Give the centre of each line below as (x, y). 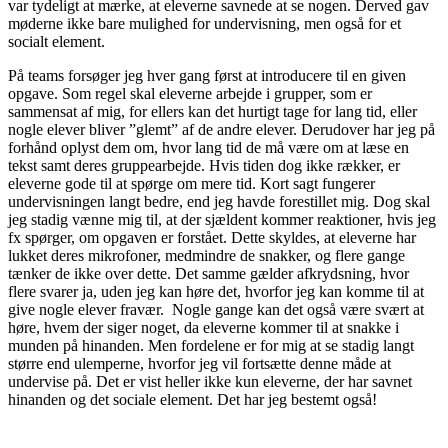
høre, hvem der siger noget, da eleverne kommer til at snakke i (203, 328)
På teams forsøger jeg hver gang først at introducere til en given (207, 76)
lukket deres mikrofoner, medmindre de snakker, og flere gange (206, 256)
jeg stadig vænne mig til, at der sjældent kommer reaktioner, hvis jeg (222, 220)
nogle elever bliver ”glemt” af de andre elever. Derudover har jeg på (221, 130)
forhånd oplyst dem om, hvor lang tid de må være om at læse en (208, 148)
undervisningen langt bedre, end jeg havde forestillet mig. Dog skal (219, 202)
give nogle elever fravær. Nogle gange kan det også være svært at (216, 310)
